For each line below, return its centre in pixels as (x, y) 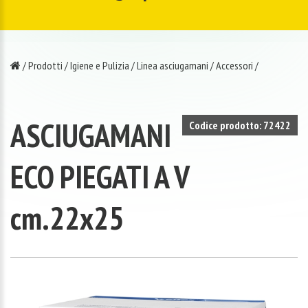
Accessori (234, 65)
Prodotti (45, 65)
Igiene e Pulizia (100, 65)
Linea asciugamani (173, 65)
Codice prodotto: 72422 (240, 125)
